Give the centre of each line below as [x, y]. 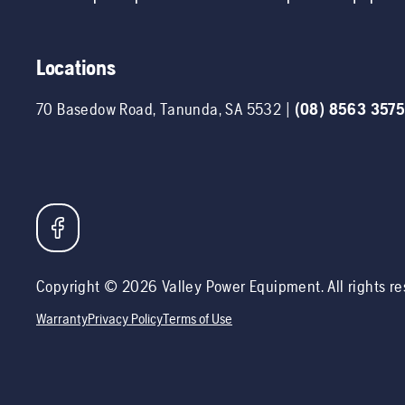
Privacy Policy [125, 318]
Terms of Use [198, 318]
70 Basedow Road [95, 108]
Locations [76, 67]
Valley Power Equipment [241, 286]
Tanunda [189, 108]
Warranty [62, 318]
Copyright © [79, 286]
